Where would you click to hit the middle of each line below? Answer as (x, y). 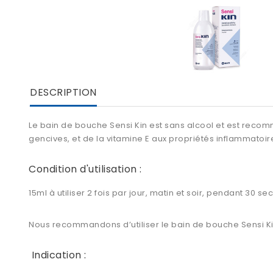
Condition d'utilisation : (85, 169)
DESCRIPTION (63, 93)
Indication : (58, 255)
